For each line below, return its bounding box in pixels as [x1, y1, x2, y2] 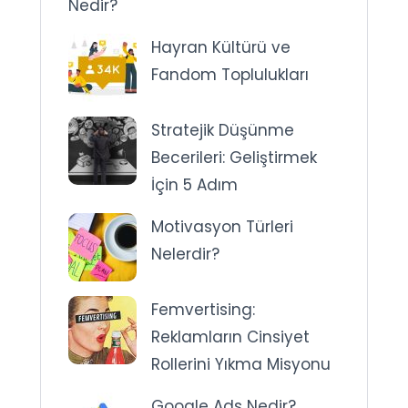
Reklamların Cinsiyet [151, 325, 310, 348]
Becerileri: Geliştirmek [151, 146, 317, 168]
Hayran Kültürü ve [151, 36, 291, 58]
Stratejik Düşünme [151, 118, 294, 141]
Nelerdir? [151, 242, 219, 265]
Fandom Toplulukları [151, 63, 309, 86]
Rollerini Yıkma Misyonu [151, 352, 331, 375]
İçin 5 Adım [151, 173, 238, 196]
